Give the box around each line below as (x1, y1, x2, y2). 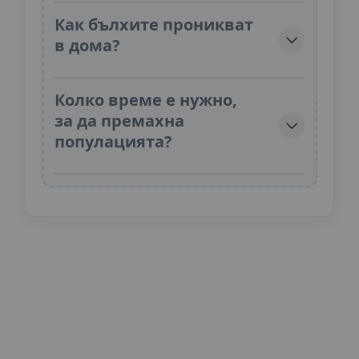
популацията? (54, 131, 172, 153)
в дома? (54, 34, 120, 57)
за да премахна (54, 110, 184, 132)
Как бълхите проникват (54, 14, 253, 36)
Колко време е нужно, (54, 89, 237, 111)
